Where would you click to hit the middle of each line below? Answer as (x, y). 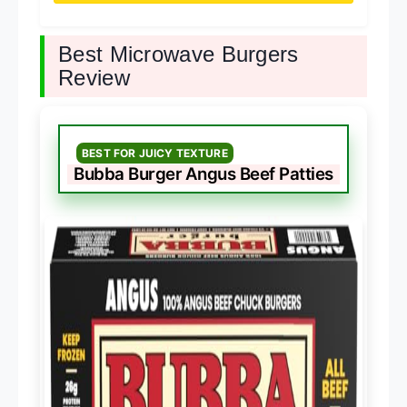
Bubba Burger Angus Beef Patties (203, 174)
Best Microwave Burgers (179, 54)
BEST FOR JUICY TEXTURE (155, 153)
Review (94, 77)
